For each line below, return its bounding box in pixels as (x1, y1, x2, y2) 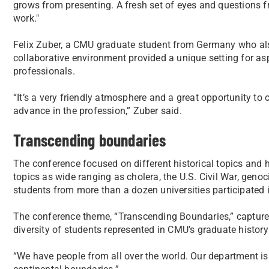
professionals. (13, 65, 75, 77)
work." (13, 13, 40, 24)
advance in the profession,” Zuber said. (13, 105, 182, 116)
